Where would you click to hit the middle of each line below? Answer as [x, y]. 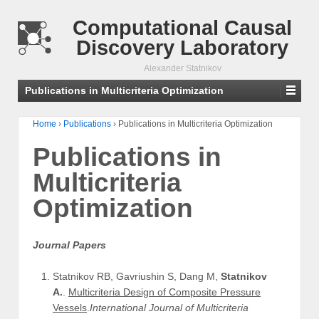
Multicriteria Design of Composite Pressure [164, 292]
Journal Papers [69, 245]
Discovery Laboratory [182, 48]
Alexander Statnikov [182, 68]
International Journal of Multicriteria [169, 308]
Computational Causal [182, 28]
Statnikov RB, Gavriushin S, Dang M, [137, 277]
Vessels [70, 308]
